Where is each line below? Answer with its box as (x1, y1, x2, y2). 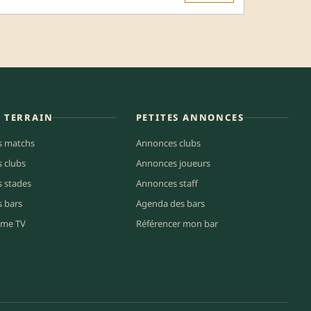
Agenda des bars (135, 196, 205, 210)
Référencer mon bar (135, 217, 218, 230)
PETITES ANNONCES (135, 110, 244, 124)
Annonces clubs (135, 136, 201, 149)
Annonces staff (135, 176, 198, 190)
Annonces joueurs (135, 156, 210, 169)
